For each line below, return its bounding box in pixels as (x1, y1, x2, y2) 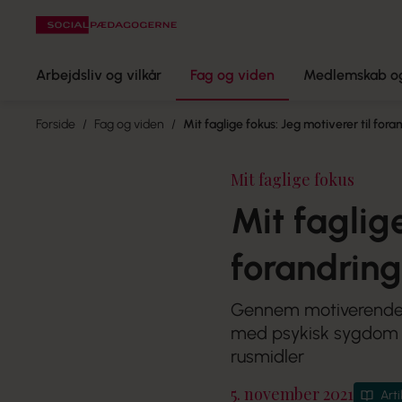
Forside (36, 117, 75, 132)
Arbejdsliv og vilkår (36, 66, 162, 83)
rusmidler (231, 345, 305, 367)
